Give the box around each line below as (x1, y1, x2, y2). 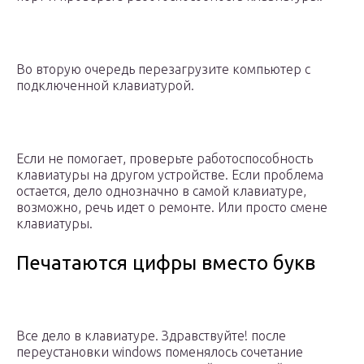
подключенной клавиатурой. (16, 78, 194, 93)
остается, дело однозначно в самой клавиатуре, (16, 184, 306, 199)
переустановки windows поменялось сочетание (16, 344, 303, 360)
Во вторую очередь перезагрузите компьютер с (16, 62, 310, 77)
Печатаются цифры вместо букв (16, 252, 315, 275)
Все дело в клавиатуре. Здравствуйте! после (16, 328, 286, 344)
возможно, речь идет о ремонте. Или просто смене (16, 200, 327, 215)
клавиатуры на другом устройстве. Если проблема (16, 167, 323, 183)
